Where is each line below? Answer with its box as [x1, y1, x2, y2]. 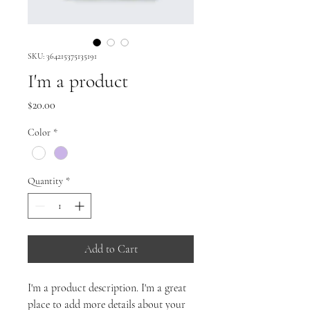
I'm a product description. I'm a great [28, 281, 186, 295]
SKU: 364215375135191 [28, 51, 97, 61]
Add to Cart [84, 242, 138, 257]
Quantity [28, 175, 63, 188]
